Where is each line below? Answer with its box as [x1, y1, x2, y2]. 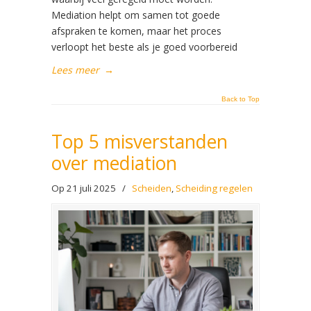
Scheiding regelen [176, 181, 253, 194]
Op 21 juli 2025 [51, 181, 118, 194]
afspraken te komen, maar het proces [51, 24, 221, 37]
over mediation [51, 150, 177, 176]
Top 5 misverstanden [51, 128, 228, 154]
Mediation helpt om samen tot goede [51, 8, 220, 22]
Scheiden [132, 181, 171, 194]
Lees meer [51, 62, 99, 76]
